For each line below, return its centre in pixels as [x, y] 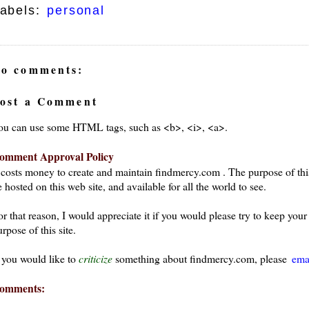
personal [76, 11]
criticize [95, 259]
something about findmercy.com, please [201, 259]
